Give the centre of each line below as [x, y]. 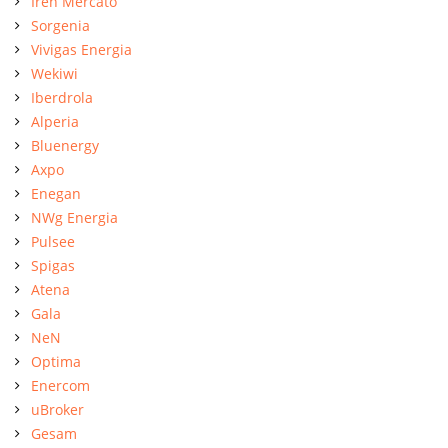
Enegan [56, 193]
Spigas [53, 265]
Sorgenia [60, 25]
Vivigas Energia [81, 49]
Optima [56, 361]
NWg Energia [74, 217]
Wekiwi [54, 73]
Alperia [55, 121]
